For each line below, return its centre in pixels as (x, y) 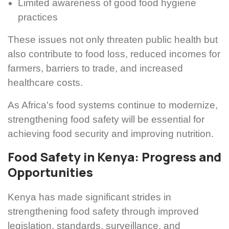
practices (38, 17)
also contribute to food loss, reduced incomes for (114, 54)
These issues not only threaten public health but (113, 40)
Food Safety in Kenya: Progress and (114, 157)
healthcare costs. (45, 83)
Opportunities (50, 173)
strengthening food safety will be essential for (106, 120)
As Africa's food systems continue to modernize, (113, 105)
